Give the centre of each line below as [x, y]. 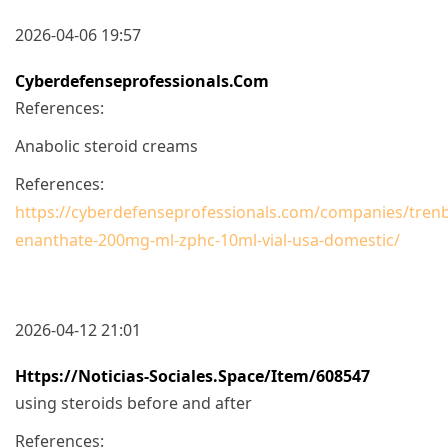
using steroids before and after [133, 402]
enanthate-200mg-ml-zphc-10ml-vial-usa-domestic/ [207, 239]
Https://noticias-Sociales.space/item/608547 [192, 375]
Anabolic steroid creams [106, 145]
